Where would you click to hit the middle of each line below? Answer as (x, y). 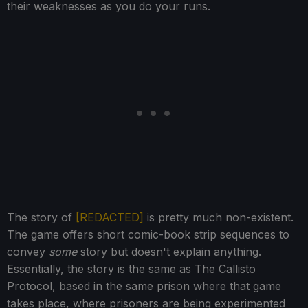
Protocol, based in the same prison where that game (144, 286)
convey (28, 252)
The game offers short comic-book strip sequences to (148, 235)
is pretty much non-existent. (219, 218)
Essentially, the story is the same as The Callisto (131, 269)
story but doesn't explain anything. (169, 252)
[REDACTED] (110, 218)
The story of (41, 218)
